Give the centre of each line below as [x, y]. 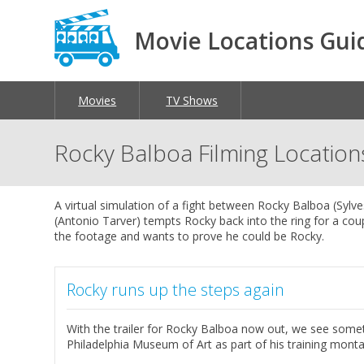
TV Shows [192, 100]
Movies [97, 100]
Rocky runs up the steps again [176, 290]
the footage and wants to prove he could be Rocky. [190, 236]
